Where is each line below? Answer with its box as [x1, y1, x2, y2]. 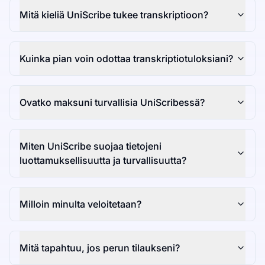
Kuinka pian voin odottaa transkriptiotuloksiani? [20, 53, 233, 65]
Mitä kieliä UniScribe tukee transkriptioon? [20, 9, 208, 21]
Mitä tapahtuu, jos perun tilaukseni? [20, 242, 180, 254]
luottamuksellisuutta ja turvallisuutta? [20, 154, 186, 167]
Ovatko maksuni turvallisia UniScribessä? [20, 96, 205, 109]
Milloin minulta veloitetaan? [20, 198, 141, 211]
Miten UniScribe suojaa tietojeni [20, 140, 161, 153]
